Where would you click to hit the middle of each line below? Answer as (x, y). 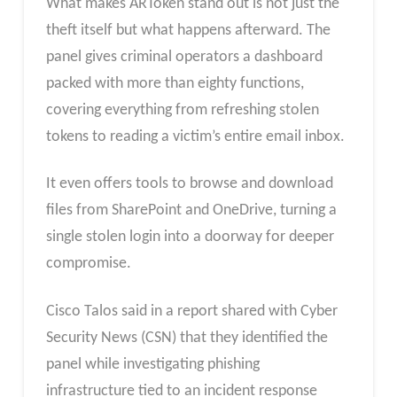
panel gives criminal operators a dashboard (184, 57)
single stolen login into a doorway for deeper (190, 237)
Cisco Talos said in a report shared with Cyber (191, 311)
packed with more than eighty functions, (175, 83)
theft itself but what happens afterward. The (188, 30)
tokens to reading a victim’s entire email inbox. (195, 136)
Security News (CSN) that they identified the (187, 338)
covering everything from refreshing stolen (182, 110)
